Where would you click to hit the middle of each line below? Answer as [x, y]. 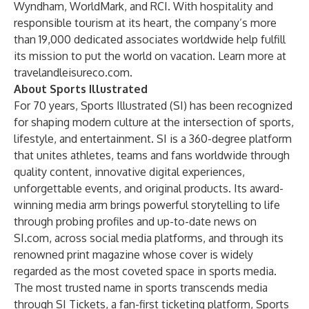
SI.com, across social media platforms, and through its [149, 238]
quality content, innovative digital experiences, [129, 172]
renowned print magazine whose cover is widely [133, 255]
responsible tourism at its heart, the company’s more [145, 23]
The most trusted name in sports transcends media [141, 288]
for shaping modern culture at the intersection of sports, [154, 122]
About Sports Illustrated [81, 89]
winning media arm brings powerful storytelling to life [147, 205]
